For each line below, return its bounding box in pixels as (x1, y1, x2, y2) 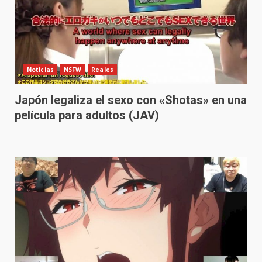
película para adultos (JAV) (15, 108, 159, 122)
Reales (91, 65, 113, 74)
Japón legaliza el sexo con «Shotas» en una (15, 93, 247, 107)
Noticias (27, 65, 54, 74)
